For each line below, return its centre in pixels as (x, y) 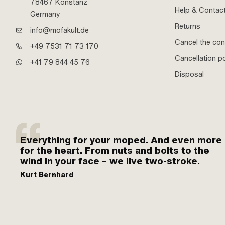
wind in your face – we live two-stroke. (110, 161)
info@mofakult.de (60, 30)
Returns (187, 26)
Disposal (189, 74)
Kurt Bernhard (47, 175)
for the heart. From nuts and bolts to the (115, 150)
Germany (45, 14)
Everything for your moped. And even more (121, 140)
